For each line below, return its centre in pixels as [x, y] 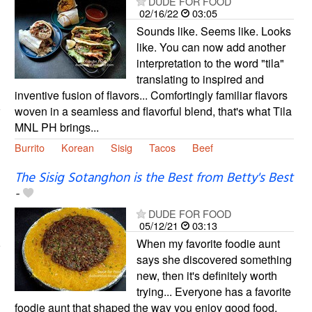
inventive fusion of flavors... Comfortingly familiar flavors [151, 95]
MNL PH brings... [56, 127]
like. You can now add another [211, 47]
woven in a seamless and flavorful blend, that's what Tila [153, 111]
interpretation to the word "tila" [210, 63]
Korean [77, 147]
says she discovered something [214, 260]
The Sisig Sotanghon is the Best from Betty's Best [154, 179]
